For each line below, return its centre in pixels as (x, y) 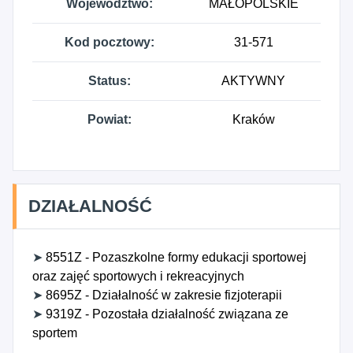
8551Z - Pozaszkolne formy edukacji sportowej (175, 257)
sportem (55, 333)
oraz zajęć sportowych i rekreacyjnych (138, 276)
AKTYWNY (253, 81)
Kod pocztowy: (109, 42)
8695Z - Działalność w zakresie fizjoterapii (162, 295)
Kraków (253, 119)
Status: (109, 81)
